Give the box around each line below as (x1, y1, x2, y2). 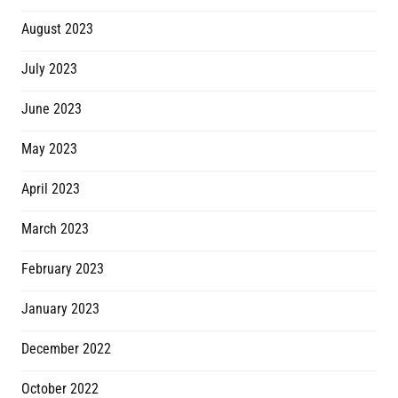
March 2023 (21, 220, 89, 238)
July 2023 (21, 60, 77, 78)
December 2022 (21, 340, 111, 358)
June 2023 (21, 100, 82, 118)
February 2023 (21, 260, 104, 278)
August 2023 (21, 20, 93, 38)
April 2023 (21, 180, 80, 198)
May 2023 (21, 140, 77, 158)
